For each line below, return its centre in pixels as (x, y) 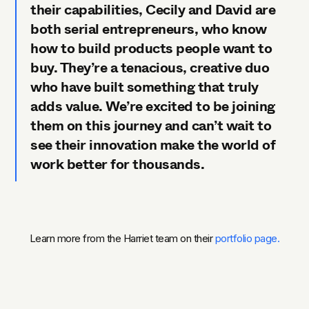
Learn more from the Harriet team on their (122, 238)
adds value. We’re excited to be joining (153, 106)
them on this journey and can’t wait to (151, 126)
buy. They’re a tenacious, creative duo (150, 68)
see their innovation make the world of (153, 145)
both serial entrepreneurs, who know (149, 29)
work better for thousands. (119, 164)
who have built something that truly (144, 87)
